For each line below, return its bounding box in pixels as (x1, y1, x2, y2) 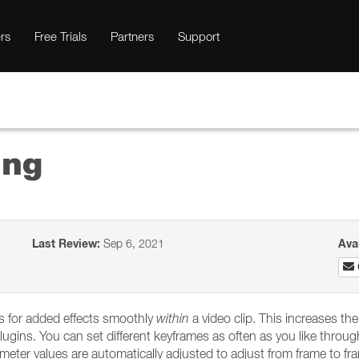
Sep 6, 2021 (100, 236, 165, 250)
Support (178, 29, 220, 43)
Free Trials (34, 29, 87, 43)
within (156, 311, 189, 325)
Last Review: (32, 236, 101, 251)
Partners (111, 29, 154, 43)
